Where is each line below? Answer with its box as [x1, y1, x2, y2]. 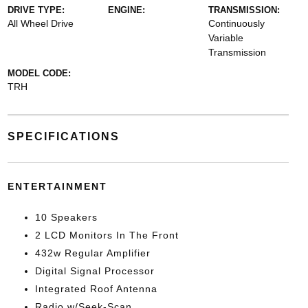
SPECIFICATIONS [7, 131, 120, 142]
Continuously [208, 18, 265, 29]
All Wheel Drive [7, 18, 74, 29]
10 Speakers [34, 212, 98, 223]
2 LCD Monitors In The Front [34, 230, 179, 241]
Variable [208, 32, 244, 43]
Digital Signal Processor [34, 265, 155, 276]
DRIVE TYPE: [7, 5, 65, 15]
